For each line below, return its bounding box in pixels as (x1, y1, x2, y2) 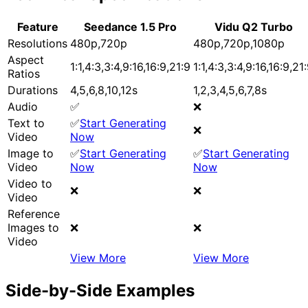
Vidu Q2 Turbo (214, 19, 293, 34)
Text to (8, 115, 45, 130)
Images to (8, 220, 59, 234)
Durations (8, 82, 58, 97)
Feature (16, 19, 58, 34)
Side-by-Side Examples (5, 280, 195, 300)
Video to (8, 176, 52, 190)
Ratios (8, 66, 40, 80)
